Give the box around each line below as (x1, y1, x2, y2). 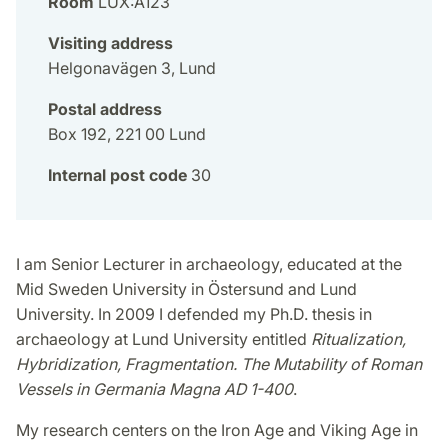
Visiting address (48, 32, 173, 53)
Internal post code (48, 164, 187, 185)
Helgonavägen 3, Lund (48, 57, 216, 78)
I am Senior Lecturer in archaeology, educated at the (16, 253, 402, 274)
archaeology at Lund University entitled (16, 328, 311, 349)
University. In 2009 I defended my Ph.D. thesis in (16, 303, 372, 324)
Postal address (48, 98, 162, 119)
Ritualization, (311, 328, 406, 349)
